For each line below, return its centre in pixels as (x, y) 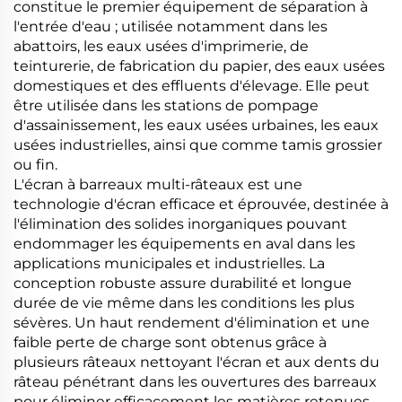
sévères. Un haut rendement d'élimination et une (192, 322)
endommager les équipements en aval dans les (184, 243)
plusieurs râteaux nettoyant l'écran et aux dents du (197, 362)
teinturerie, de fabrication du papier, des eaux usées (199, 66)
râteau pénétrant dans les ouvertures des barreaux (195, 381)
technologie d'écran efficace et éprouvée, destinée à (201, 204)
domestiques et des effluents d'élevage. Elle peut (192, 85)
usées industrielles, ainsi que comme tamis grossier (198, 144)
